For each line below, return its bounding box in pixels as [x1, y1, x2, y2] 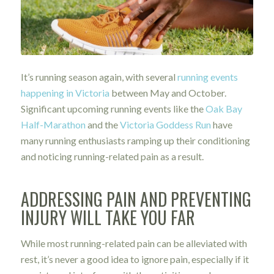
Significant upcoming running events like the [20, 103, 206, 115]
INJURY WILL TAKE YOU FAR [20, 205, 195, 231]
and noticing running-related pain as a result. [20, 150, 204, 163]
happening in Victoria [20, 87, 109, 99]
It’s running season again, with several [20, 71, 177, 83]
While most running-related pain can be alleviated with [20, 237, 247, 249]
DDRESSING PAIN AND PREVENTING [29, 187, 251, 212]
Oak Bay [205, 103, 242, 115]
